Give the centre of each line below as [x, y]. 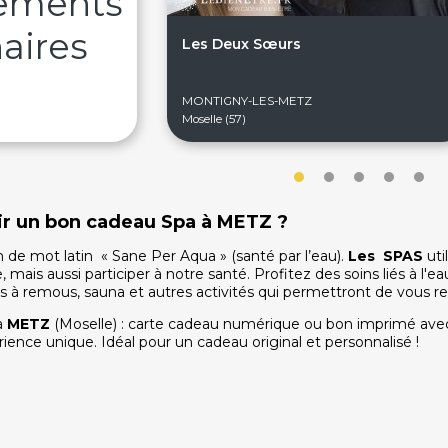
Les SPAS [387, 256]
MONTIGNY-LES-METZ [247, 101]
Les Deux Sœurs [241, 44]
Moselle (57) [214, 119]
